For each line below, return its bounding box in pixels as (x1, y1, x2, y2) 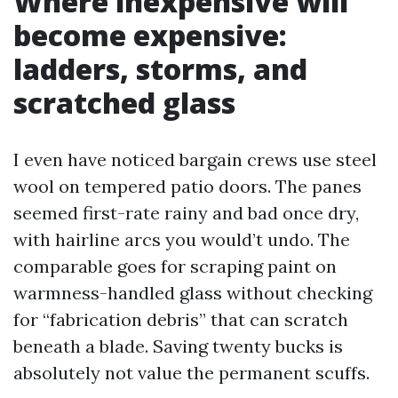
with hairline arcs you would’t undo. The (13, 228, 350, 251)
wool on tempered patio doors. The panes (13, 175, 362, 197)
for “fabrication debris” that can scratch (13, 308, 348, 330)
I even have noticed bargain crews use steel (13, 148, 377, 171)
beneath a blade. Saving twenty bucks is (13, 335, 343, 357)
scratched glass (13, 84, 235, 122)
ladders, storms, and (13, 50, 307, 88)
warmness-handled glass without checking (13, 282, 372, 304)
